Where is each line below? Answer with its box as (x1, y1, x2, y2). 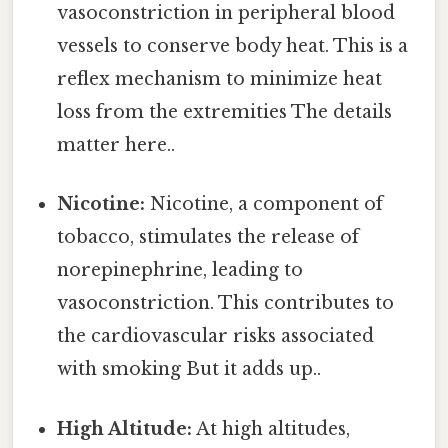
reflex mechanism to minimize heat (57, 68, 383, 91)
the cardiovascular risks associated (57, 325, 375, 348)
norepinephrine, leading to (57, 259, 304, 282)
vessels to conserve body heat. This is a (57, 35, 409, 58)
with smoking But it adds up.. (57, 358, 322, 381)
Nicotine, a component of (145, 193, 384, 216)
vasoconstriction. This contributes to (57, 292, 395, 315)
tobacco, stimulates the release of (57, 226, 360, 249)
